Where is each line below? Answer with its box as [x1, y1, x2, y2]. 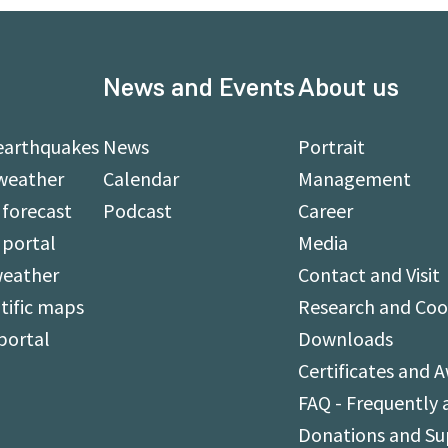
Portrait [298, 134, 366, 159]
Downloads [298, 326, 394, 351]
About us [298, 71, 400, 104]
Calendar [102, 166, 179, 191]
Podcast [102, 198, 172, 223]
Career [298, 198, 354, 223]
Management [298, 166, 412, 191]
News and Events [102, 71, 295, 104]
